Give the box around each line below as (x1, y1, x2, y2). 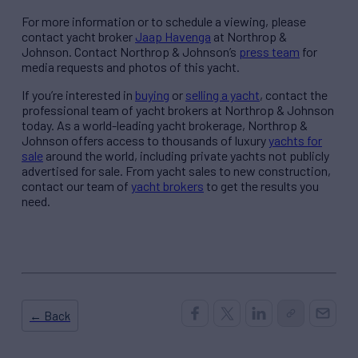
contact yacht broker (22, 29, 135, 45)
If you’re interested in (22, 87, 135, 103)
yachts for (268, 133, 322, 149)
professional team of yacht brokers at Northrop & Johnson (22, 102, 334, 118)
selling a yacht (185, 87, 260, 103)
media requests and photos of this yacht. (22, 59, 240, 75)
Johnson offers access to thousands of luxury (22, 133, 268, 149)
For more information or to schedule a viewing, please (22, 14, 306, 30)
